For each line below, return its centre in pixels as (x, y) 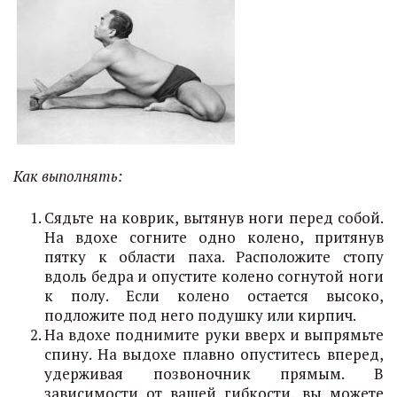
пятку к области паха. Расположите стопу (214, 257)
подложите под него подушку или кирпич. (200, 315)
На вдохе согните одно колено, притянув (214, 237)
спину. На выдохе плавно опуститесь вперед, (214, 354)
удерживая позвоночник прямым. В (214, 374)
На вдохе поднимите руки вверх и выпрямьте (214, 335)
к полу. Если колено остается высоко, (214, 296)
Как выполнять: (68, 176)
